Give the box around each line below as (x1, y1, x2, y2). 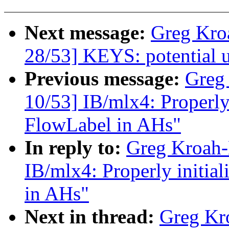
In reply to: (25, 136, 126, 159)
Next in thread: (25, 205, 159, 228)
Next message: (25, 21, 151, 44)
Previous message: (25, 67, 185, 90)
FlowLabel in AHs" (25, 113, 181, 136)
